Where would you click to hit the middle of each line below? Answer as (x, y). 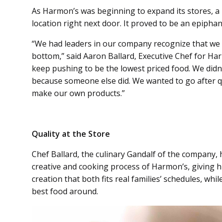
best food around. (65, 191)
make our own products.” (78, 93)
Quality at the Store (71, 134)
